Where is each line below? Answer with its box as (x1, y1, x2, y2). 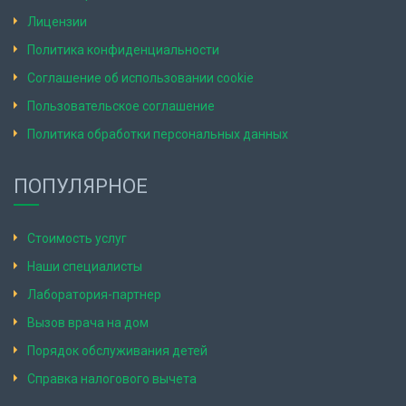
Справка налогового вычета (27, 372, 197, 386)
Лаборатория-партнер (27, 287, 161, 302)
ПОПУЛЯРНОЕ (14, 175, 148, 198)
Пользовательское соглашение (27, 99, 215, 113)
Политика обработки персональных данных (27, 127, 288, 141)
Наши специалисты (27, 259, 142, 274)
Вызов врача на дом (27, 315, 149, 330)
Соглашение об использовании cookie (27, 71, 254, 85)
